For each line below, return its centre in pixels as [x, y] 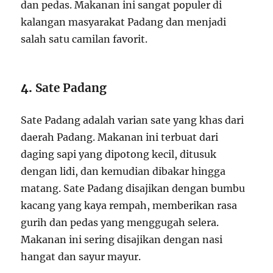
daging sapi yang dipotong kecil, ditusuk [119, 154]
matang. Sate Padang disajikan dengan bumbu [133, 188]
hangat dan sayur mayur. [81, 256]
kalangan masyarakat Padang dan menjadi [124, 22]
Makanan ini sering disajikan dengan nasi [122, 239]
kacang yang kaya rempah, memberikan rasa [129, 205]
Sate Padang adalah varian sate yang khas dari [133, 120]
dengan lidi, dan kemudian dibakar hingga [123, 171]
